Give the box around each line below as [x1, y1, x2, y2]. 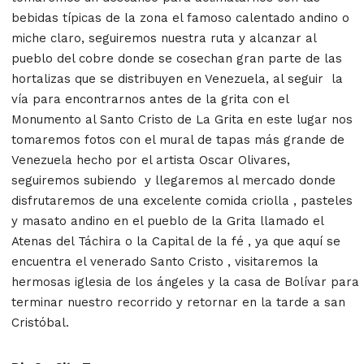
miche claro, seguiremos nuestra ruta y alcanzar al [11, 30, 316, 45]
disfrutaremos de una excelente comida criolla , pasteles [11, 193, 353, 208]
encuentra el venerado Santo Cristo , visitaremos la [11, 253, 318, 269]
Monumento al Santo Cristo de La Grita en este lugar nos [11, 111, 353, 127]
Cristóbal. [11, 314, 69, 330]
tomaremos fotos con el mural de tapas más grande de [11, 132, 344, 147]
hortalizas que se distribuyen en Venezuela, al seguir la [11, 71, 343, 86]
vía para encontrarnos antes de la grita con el [11, 91, 288, 106]
